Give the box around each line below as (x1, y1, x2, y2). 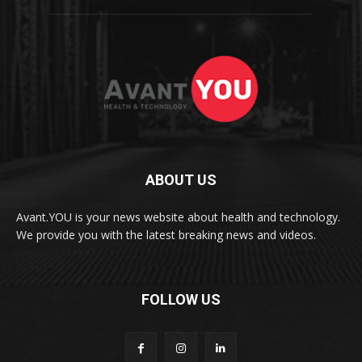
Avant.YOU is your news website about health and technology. (16, 209, 340, 225)
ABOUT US (145, 171, 217, 189)
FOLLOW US (141, 291, 221, 309)
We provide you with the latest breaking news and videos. (16, 227, 316, 243)
